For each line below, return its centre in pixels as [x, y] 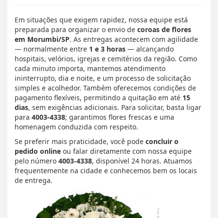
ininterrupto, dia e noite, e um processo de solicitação [103, 78]
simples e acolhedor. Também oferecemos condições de [105, 88]
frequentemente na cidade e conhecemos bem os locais [106, 171]
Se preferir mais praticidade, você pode [80, 142]
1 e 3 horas [107, 49]
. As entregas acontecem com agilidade [134, 39]
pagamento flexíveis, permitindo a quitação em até [99, 98]
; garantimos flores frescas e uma [120, 117]
